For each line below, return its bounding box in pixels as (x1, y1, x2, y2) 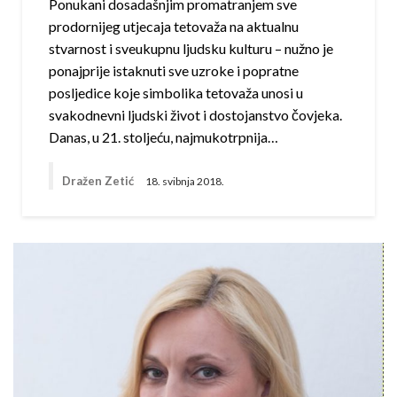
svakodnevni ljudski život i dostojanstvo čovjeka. (49, 106, 342, 124)
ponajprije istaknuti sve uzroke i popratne (49, 62, 299, 80)
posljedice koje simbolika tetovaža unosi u (49, 84, 303, 102)
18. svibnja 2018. (145, 174, 224, 188)
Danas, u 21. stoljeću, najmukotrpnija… (49, 128, 278, 146)
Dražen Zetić (62, 174, 136, 189)
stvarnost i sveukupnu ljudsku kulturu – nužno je (49, 40, 333, 58)
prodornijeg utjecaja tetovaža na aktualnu (49, 18, 299, 35)
